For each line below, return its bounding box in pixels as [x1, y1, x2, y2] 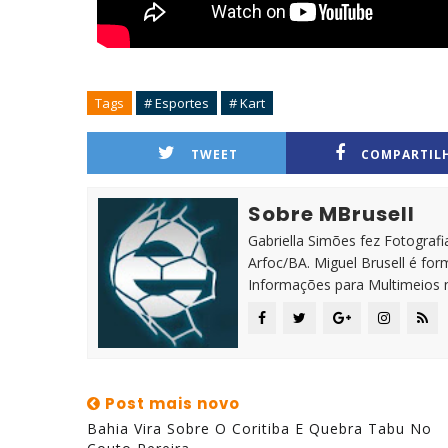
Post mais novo [101, 393, 240, 414]
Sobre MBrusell [248, 200, 415, 228]
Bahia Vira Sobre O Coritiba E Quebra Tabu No [87, 419, 432, 438]
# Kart [229, 94, 265, 112]
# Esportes [144, 94, 209, 112]
